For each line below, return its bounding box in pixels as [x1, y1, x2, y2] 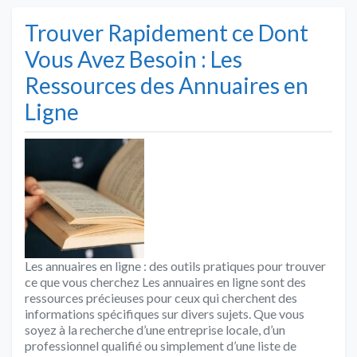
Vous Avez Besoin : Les [25, 45, 242, 73]
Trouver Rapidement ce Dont [25, 18, 308, 46]
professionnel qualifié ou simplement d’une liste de [25, 337, 296, 353]
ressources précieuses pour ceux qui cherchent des [25, 289, 297, 305]
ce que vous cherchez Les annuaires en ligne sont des [25, 273, 306, 289]
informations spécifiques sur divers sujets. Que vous [25, 305, 304, 321]
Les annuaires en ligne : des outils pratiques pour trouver [25, 257, 326, 273]
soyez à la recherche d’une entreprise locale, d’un [25, 321, 285, 337]
